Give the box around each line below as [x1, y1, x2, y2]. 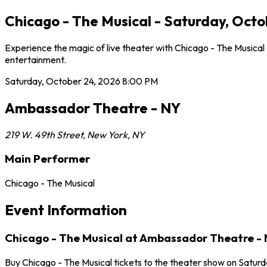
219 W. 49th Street [5, 128, 83, 141]
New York [87, 128, 128, 141]
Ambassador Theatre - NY [5, 98, 181, 117]
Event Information [5, 200, 127, 219]
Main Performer [5, 151, 90, 166]
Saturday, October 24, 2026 [5, 74, 120, 87]
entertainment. [5, 53, 66, 66]
